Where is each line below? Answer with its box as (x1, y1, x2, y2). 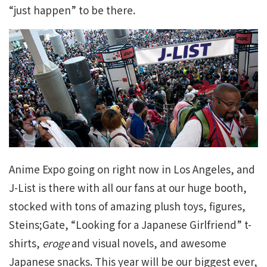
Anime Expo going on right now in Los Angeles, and (9, 162, 255, 177)
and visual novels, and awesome (69, 235, 226, 251)
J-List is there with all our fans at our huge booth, (9, 180, 247, 195)
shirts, (9, 235, 42, 251)
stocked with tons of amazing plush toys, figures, (9, 198, 246, 214)
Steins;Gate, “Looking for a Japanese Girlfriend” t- (9, 217, 252, 232)
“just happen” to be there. (9, 2, 135, 18)
